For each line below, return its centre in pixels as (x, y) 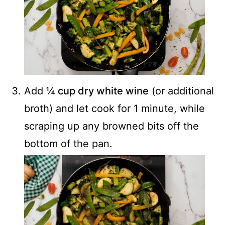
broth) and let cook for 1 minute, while (115, 109)
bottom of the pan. (68, 144)
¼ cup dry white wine (97, 91)
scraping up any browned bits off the (111, 126)
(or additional (181, 91)
